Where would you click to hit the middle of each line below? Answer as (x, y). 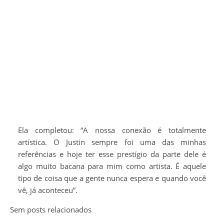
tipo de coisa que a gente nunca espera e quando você (112, 178)
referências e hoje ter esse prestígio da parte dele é (112, 154)
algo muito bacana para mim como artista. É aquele (112, 166)
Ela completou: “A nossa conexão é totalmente (112, 130)
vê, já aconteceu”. (48, 190)
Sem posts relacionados (51, 209)
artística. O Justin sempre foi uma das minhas (112, 142)
